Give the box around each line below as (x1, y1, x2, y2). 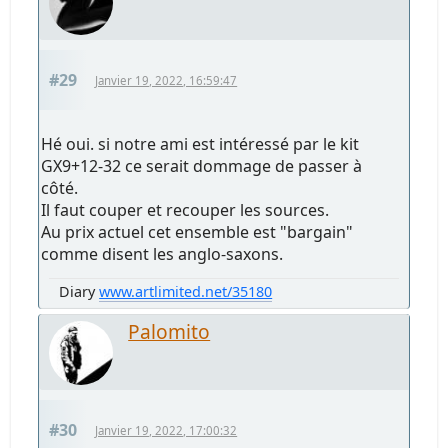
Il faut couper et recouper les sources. (41, 199, 330, 222)
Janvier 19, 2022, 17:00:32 (95, 423, 238, 439)
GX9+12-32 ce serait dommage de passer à (41, 155, 363, 178)
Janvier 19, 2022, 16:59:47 (95, 73, 238, 89)
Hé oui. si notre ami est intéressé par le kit (41, 133, 360, 156)
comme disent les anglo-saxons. (41, 243, 284, 266)
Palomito (128, 318, 211, 346)
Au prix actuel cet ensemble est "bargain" (41, 221, 354, 244)
